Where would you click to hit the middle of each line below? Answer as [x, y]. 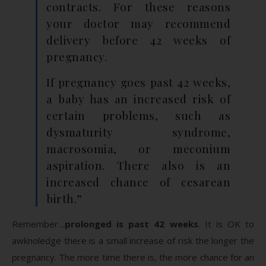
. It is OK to [226, 224]
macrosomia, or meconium [138, 148]
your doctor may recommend [138, 23]
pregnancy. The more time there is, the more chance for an [133, 257]
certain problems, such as [138, 115]
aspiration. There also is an [138, 165]
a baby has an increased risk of [138, 98]
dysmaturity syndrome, [138, 132]
